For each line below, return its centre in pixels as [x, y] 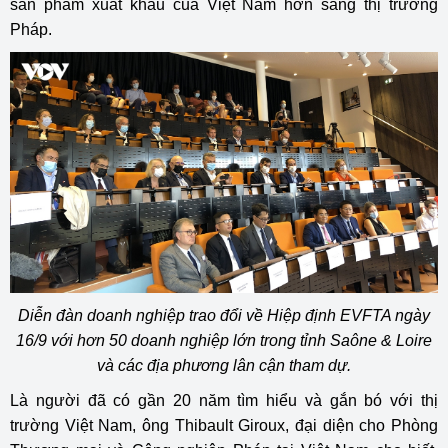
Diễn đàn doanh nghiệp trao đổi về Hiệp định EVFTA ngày [224, 315]
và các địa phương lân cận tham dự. [224, 365]
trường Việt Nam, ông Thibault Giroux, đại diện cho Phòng [224, 425]
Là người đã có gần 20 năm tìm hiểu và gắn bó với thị [224, 400]
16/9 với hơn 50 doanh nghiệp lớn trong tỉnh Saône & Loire [224, 340]
